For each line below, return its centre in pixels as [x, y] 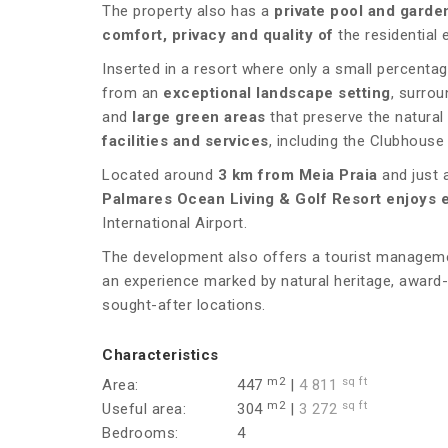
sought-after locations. [184, 305]
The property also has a [188, 11]
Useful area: [144, 409]
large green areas [199, 117]
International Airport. [174, 223]
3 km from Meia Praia [297, 175]
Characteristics [160, 355]
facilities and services [185, 141]
